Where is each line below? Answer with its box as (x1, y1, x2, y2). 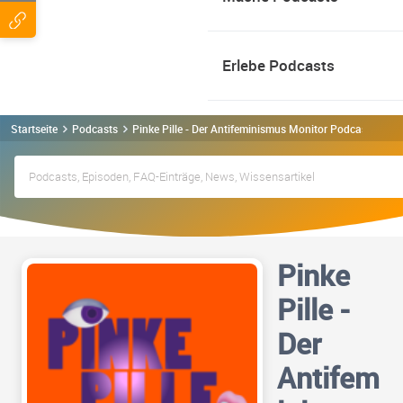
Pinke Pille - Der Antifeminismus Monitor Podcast (132, 121, 371, 136)
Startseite (11, 121, 58, 136)
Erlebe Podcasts (222, 55, 335, 76)
